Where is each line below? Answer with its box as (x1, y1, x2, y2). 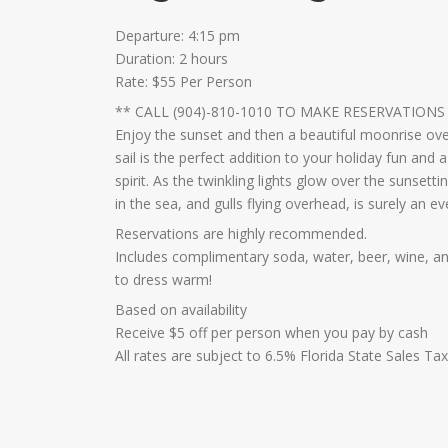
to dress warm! (115, 269, 213, 289)
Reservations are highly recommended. (115, 223, 368, 243)
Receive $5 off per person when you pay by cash (115, 322, 429, 342)
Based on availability (115, 299, 248, 319)
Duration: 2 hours (115, 48, 229, 68)
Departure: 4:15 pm (115, 25, 241, 45)
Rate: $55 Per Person (115, 71, 253, 91)
